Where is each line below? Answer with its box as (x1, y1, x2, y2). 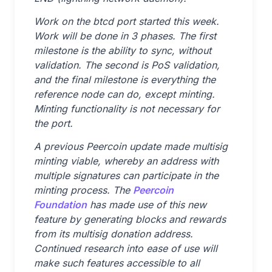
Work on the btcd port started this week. (34, 15, 219, 27)
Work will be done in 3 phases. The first (34, 30, 216, 42)
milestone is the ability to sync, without (34, 44, 211, 56)
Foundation (34, 199, 87, 211)
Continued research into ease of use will (34, 242, 217, 254)
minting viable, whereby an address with (34, 155, 219, 167)
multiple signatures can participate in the (34, 169, 219, 182)
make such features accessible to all (34, 257, 200, 269)
